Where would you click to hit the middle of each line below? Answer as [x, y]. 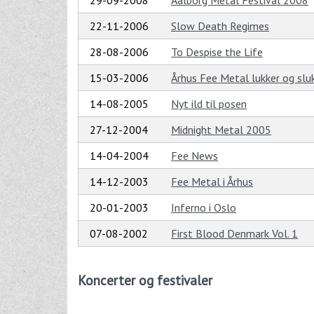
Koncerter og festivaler [145, 280]
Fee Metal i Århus [212, 182]
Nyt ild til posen [209, 104]
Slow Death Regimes [220, 26]
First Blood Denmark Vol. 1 [234, 234]
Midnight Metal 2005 [221, 130]
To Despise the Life [217, 52]
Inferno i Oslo [204, 208]
